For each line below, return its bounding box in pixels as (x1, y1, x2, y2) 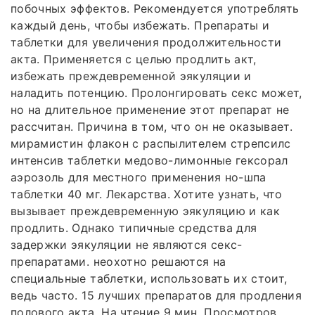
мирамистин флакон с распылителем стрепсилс (11, 136, 291, 150)
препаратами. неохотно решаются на (11, 254, 226, 269)
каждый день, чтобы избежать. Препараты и (11, 18, 270, 32)
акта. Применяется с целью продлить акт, (11, 51, 257, 66)
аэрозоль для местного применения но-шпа (11, 169, 266, 184)
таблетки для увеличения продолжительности (11, 34, 282, 49)
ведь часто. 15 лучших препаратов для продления (11, 288, 302, 302)
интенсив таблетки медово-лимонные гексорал (11, 153, 288, 167)
